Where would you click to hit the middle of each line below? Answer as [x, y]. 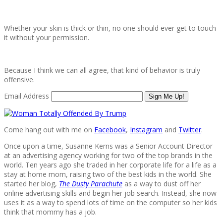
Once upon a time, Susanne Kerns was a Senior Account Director [108, 146]
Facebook [110, 130]
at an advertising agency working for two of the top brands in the [108, 156]
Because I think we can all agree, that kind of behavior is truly [102, 70]
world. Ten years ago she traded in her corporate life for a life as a [110, 165]
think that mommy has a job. [50, 212]
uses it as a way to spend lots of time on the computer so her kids [111, 203]
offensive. [19, 80]
